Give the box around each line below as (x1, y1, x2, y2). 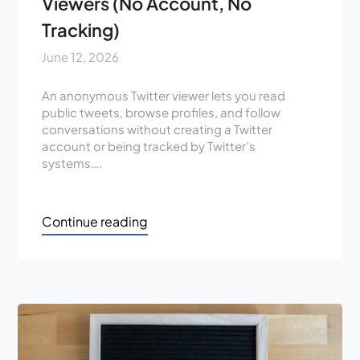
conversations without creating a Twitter (42, 121, 273, 137)
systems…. (42, 154, 103, 170)
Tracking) (42, 18, 121, 41)
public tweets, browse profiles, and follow (42, 104, 281, 120)
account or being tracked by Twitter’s (42, 137, 256, 153)
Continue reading (42, 212, 149, 230)
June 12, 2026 (42, 48, 120, 64)
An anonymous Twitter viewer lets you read (42, 87, 286, 103)
